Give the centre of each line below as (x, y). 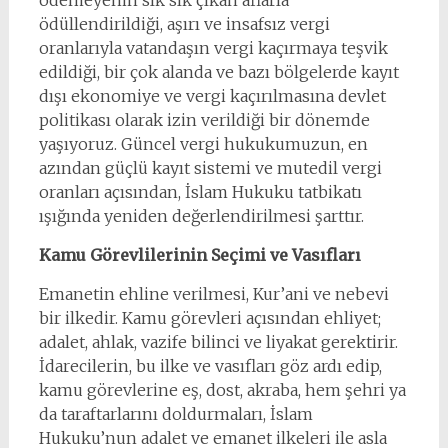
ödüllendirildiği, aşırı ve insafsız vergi (184, 24)
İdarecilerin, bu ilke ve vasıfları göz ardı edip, (210, 366)
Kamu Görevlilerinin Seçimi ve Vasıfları (199, 255)
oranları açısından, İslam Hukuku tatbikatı (200, 192)
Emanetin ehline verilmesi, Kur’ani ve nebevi (213, 294)
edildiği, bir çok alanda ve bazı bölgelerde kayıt (218, 72)
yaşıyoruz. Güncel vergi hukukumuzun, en (203, 144)
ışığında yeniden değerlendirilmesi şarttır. (201, 216)
